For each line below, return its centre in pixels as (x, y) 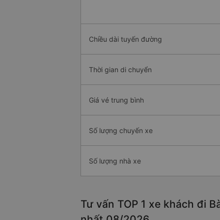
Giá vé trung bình (116, 100)
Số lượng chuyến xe (121, 131)
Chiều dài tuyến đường (125, 39)
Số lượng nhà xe (115, 161)
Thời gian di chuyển (120, 70)
